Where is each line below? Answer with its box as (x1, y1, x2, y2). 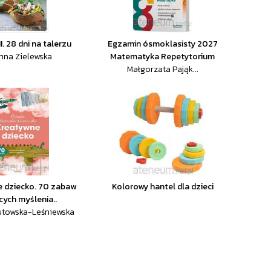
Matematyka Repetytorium (110, 50, 215, 63)
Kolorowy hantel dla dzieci (111, 180, 214, 193)
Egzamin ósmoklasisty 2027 (107, 38, 218, 50)
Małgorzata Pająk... (126, 63, 198, 76)
